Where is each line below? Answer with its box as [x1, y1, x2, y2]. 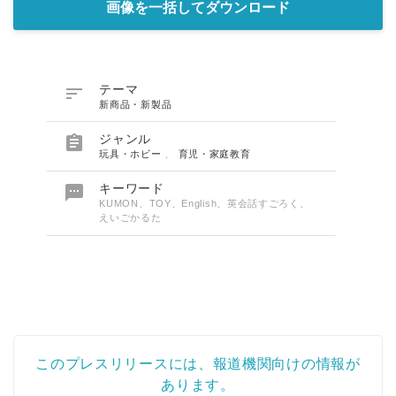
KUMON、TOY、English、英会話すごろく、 [99, 198, 310, 209]
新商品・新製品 [99, 99, 172, 110]
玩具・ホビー [99, 148, 165, 160]
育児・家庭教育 [178, 148, 251, 160]
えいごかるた [99, 212, 162, 224]
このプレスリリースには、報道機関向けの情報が [35, 356, 361, 372]
